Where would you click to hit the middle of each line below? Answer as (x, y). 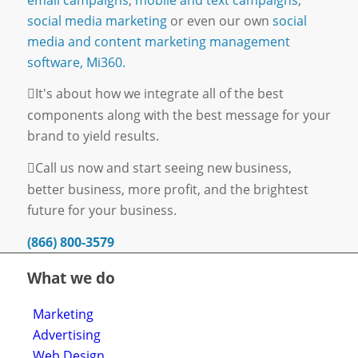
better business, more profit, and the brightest (167, 190)
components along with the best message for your (179, 115)
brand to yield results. (93, 136)
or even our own (219, 20)
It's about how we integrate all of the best (159, 94)
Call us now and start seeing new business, (163, 168)
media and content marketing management (158, 41)
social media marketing (97, 20)
